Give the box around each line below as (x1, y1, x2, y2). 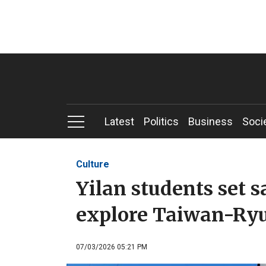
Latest (104, 115, 134, 128)
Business (188, 115, 233, 128)
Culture (76, 158, 109, 170)
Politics (144, 115, 179, 128)
